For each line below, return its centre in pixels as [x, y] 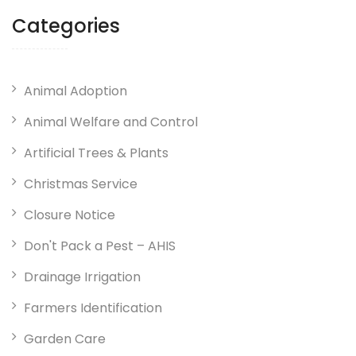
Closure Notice [70, 215]
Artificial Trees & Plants [96, 153]
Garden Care [65, 339]
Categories [66, 26]
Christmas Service [81, 184]
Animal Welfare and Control [111, 122]
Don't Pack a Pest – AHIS [100, 246]
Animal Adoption [75, 91]
